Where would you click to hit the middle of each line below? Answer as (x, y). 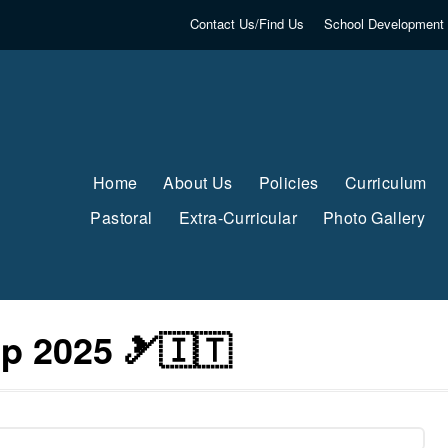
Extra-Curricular (238, 217)
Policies (288, 182)
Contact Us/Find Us (246, 23)
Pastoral (121, 217)
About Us (198, 182)
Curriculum (385, 182)
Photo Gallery (374, 217)
